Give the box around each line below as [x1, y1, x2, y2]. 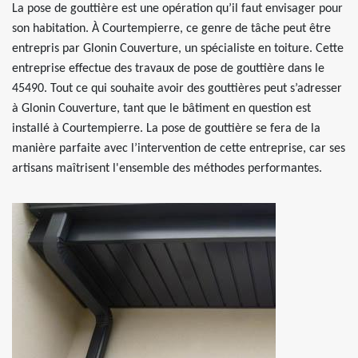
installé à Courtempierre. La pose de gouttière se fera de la [12, 122, 320, 135]
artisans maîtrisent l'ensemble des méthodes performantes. [12, 162, 322, 175]
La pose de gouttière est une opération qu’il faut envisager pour [12, 2, 343, 15]
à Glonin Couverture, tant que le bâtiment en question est [12, 102, 311, 115]
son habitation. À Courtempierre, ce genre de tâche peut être [12, 22, 331, 35]
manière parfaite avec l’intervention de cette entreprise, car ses [12, 142, 345, 155]
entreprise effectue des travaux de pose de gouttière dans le [12, 62, 324, 75]
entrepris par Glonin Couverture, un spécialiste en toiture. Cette [12, 42, 344, 55]
